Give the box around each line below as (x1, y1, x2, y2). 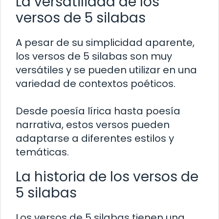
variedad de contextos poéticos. (16, 76, 175, 90)
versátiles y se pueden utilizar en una (16, 63, 197, 77)
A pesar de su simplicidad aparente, (16, 35, 195, 49)
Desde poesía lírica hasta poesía (16, 104, 180, 118)
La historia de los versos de (16, 167, 198, 186)
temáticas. (16, 145, 69, 159)
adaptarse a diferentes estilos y (16, 131, 174, 145)
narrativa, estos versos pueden (16, 117, 170, 131)
